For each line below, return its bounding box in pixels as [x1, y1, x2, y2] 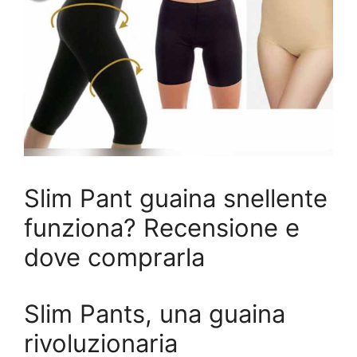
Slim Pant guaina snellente [24, 183, 328, 214]
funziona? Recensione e [24, 213, 300, 243]
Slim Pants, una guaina [24, 299, 285, 329]
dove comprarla [24, 242, 205, 273]
